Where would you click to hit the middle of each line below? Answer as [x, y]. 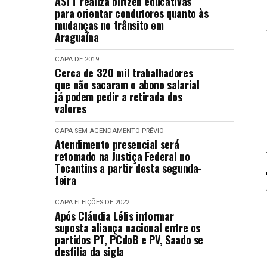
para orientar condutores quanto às [132, 13]
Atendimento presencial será [117, 144]
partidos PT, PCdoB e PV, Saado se [129, 240]
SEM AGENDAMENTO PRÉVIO [119, 131]
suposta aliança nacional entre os [128, 228]
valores [71, 108]
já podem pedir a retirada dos [119, 97]
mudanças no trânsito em [109, 25]
